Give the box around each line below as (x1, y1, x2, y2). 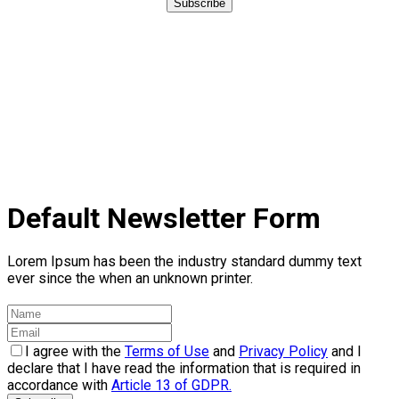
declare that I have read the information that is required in (7, 360, 361, 378)
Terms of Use (125, 343, 209, 361)
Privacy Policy (239, 343, 328, 361)
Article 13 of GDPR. (111, 377, 232, 395)
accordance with (7, 377, 111, 395)
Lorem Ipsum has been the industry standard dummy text (7, 253, 362, 271)
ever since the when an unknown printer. (7, 270, 253, 288)
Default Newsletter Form (7, 201, 321, 236)
